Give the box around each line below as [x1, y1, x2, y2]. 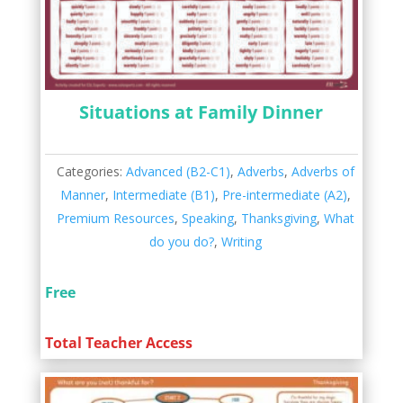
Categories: [57, 162, 127, 180]
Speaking [182, 209, 235, 227]
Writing [221, 232, 263, 250]
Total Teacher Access [44, 332, 193, 353]
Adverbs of [291, 162, 355, 180]
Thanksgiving [241, 209, 318, 227]
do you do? [149, 232, 215, 250]
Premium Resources [57, 209, 175, 227]
